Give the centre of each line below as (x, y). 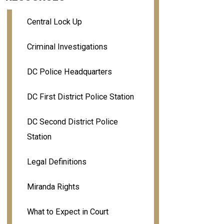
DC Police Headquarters (69, 72)
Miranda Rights (53, 187)
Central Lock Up (54, 22)
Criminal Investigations (67, 47)
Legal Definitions (56, 162)
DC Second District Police (72, 122)
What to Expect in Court (67, 212)
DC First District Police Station (80, 97)
